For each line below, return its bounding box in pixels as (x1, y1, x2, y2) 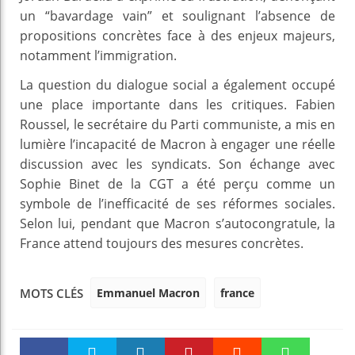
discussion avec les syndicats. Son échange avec (20, 155, 335, 173)
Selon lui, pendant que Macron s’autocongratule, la (20, 214, 335, 232)
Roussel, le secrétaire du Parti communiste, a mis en (20, 115, 335, 133)
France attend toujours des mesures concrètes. (20, 234, 303, 252)
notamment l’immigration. (20, 46, 177, 64)
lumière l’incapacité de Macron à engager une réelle (20, 135, 335, 153)
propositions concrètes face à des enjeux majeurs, (20, 26, 335, 44)
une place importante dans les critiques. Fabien (20, 95, 335, 113)
